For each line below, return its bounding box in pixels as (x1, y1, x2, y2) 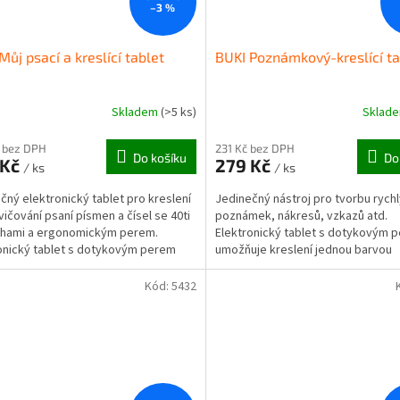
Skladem (111, 104, 161, 122)
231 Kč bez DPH (214, 140, 295, 155)
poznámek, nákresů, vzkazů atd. (214, 206, 387, 225)
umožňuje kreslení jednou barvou (214, 240, 392, 259)
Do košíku (132, 149, 187, 165)
